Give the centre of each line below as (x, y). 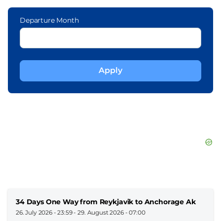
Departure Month (49, 20)
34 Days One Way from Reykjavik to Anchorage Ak (106, 202)
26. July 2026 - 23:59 (44, 212)
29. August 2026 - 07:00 (111, 212)
